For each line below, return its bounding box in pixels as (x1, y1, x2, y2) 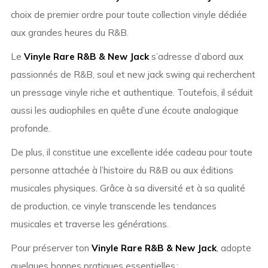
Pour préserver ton (10, 242, 92, 254)
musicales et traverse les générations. (10, 218, 169, 230)
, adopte (216, 242, 251, 254)
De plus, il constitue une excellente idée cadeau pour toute (10, 147, 252, 159)
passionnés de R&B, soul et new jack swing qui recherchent (10, 69, 255, 81)
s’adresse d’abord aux (148, 51, 243, 63)
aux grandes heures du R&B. (10, 27, 129, 39)
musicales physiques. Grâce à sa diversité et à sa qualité (10, 182, 245, 194)
